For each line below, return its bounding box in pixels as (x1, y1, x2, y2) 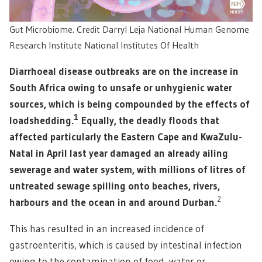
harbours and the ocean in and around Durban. (9, 195, 217, 208)
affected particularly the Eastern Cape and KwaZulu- (9, 130, 242, 143)
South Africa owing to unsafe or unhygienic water (9, 81, 232, 94)
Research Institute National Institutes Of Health (9, 39, 199, 51)
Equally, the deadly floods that (81, 113, 219, 126)
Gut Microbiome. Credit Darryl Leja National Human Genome (9, 23, 249, 35)
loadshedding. (9, 113, 74, 126)
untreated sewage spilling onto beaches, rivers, (9, 179, 220, 192)
